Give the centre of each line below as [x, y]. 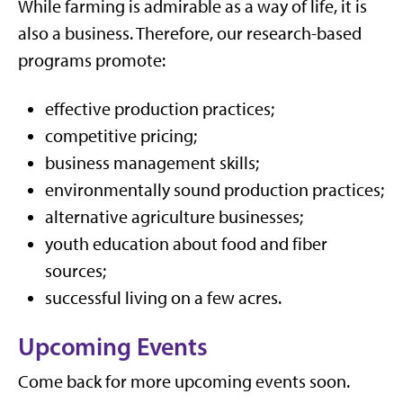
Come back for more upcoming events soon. [184, 381]
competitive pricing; [121, 135]
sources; [76, 270]
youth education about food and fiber [186, 243]
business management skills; [152, 162]
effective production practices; [160, 108]
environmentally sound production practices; [215, 189]
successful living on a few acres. [163, 297]
